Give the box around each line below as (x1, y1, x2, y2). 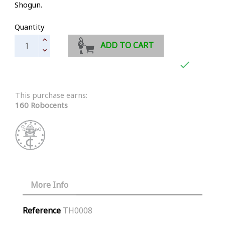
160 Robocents (15, 99, 68, 110)
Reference (23, 205, 61, 216)
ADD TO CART (100, 40, 154, 51)
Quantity (15, 21, 45, 32)
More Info (31, 179, 68, 191)
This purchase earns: (15, 89, 87, 100)
